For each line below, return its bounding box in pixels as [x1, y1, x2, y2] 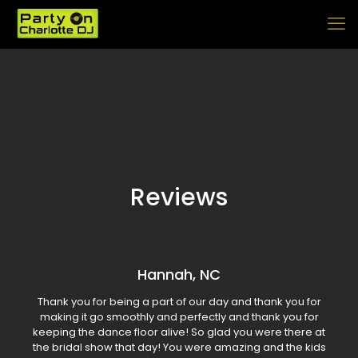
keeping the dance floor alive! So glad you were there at [33, 324, 325, 340]
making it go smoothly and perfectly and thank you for [39, 309, 319, 324]
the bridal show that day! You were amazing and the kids [32, 340, 326, 355]
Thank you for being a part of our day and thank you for [37, 294, 321, 309]
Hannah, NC [137, 265, 221, 284]
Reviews [130, 181, 228, 214]
